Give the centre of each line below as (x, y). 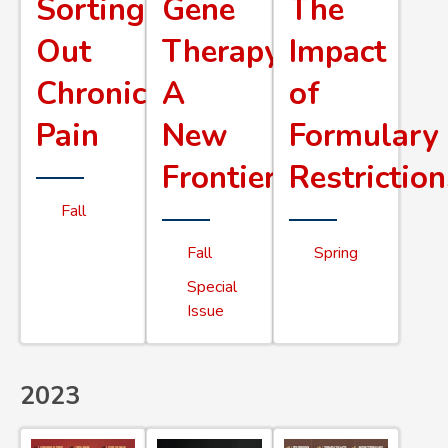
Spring (335, 252)
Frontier (219, 177)
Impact (337, 51)
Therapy (221, 51)
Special (212, 286)
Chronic (91, 93)
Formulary (363, 135)
